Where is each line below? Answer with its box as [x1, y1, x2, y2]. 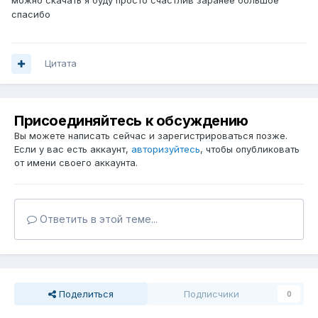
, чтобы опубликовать [200, 143, 300, 155]
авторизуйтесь [131, 143, 200, 155]
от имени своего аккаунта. [14, 157, 138, 169]
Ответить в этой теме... [37, 213, 158, 226]
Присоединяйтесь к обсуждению [14, 112, 248, 130]
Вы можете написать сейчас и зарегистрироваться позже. [14, 130, 287, 142]
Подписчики [184, 288, 239, 300]
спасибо [11, 9, 50, 21]
